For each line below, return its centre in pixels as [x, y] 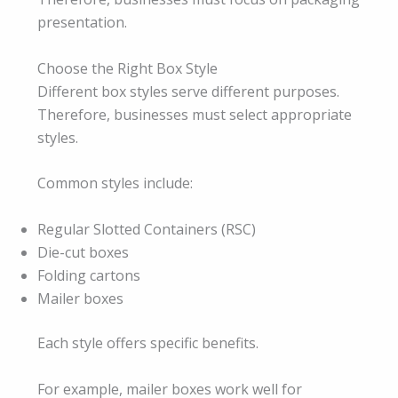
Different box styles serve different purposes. [188, 91]
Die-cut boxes [83, 253]
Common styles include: [115, 183]
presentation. [82, 23]
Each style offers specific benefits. [148, 343]
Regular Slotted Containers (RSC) [147, 230]
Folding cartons [89, 276]
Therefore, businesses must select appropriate [195, 114]
